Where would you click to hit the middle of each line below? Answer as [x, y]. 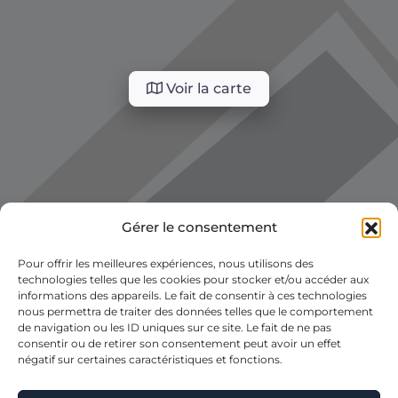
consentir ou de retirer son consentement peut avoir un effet [179, 343]
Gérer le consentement [199, 227]
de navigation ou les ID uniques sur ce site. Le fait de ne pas [175, 327]
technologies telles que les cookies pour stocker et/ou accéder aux [193, 279]
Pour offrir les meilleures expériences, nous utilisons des [166, 263]
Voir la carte [207, 89]
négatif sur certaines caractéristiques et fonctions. [150, 359]
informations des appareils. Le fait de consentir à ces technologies [192, 295]
